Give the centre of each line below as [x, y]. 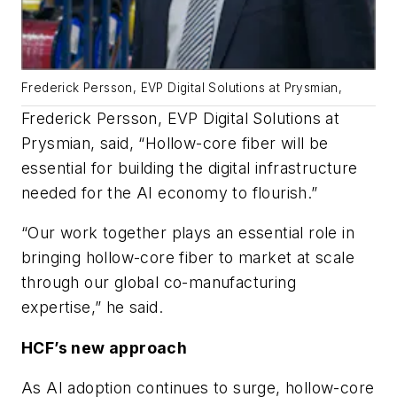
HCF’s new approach [105, 347]
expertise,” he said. [92, 307]
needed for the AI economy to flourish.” [170, 192]
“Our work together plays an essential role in [188, 233]
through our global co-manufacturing [159, 283]
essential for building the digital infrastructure [190, 167]
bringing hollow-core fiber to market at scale [188, 258]
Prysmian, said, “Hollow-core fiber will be [175, 143]
